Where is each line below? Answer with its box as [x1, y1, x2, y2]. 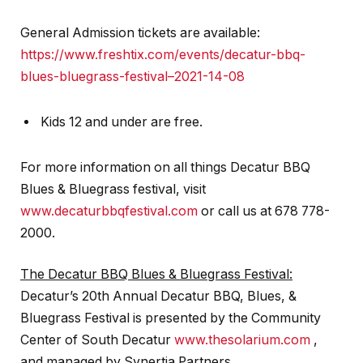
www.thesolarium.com [174, 332, 310, 348]
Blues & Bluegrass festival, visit [20, 181, 206, 197]
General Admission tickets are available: [20, 25, 260, 41]
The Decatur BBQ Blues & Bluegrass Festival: [20, 267, 293, 283]
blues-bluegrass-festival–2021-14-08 [20, 69, 245, 85]
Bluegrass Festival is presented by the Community [20, 310, 321, 327]
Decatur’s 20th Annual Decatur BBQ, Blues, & [20, 288, 297, 305]
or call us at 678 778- [198, 203, 330, 219]
